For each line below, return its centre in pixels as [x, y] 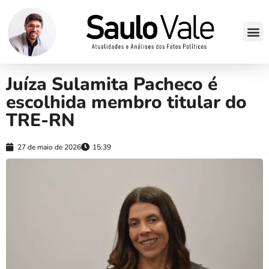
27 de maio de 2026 [49, 147]
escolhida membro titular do [126, 102]
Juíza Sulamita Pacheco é [112, 84]
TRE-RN [41, 120]
